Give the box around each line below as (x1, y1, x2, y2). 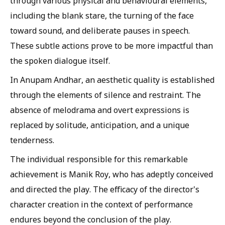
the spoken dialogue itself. (10, 55, 110, 66)
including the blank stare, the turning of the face (10, 10, 194, 21)
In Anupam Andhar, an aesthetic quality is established (10, 74, 214, 85)
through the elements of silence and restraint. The (10, 89, 201, 100)
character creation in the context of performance (10, 198, 193, 210)
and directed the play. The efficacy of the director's (10, 183, 199, 195)
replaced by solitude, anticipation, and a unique (10, 119, 189, 131)
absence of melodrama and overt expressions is (10, 104, 189, 116)
